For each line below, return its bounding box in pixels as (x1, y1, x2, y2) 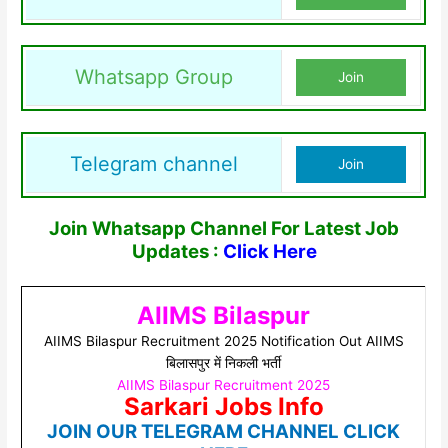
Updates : (131, 240, 223, 264)
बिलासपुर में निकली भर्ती (166, 355, 282, 372)
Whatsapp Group (74, 65, 233, 90)
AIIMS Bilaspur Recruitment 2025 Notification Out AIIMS (43, 333, 404, 350)
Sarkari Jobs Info (123, 392, 324, 422)
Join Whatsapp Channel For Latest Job (49, 217, 399, 241)
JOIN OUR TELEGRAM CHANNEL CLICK (47, 420, 401, 444)
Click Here (222, 240, 317, 264)
